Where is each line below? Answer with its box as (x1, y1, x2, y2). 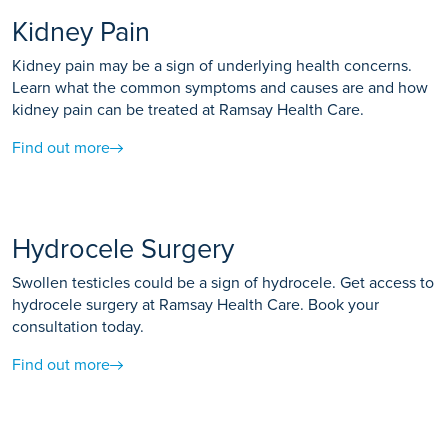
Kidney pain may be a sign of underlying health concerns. (12, 56, 412, 77)
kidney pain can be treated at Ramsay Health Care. (12, 100, 364, 121)
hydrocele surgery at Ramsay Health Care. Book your (12, 295, 379, 316)
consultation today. (12, 317, 144, 338)
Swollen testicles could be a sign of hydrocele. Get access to (12, 273, 434, 294)
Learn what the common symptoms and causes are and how (12, 78, 428, 99)
